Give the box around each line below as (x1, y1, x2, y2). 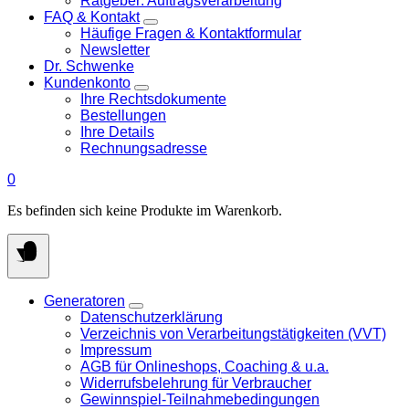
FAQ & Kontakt (44, 9, 140, 25)
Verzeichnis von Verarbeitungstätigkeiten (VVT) (80, 326, 386, 341)
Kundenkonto (44, 75, 131, 90)
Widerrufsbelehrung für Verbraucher (80, 375, 311, 391)
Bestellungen (80, 108, 166, 123)
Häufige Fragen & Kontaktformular (80, 26, 301, 41)
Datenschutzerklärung (80, 309, 223, 325)
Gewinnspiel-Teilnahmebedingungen (80, 392, 320, 407)
